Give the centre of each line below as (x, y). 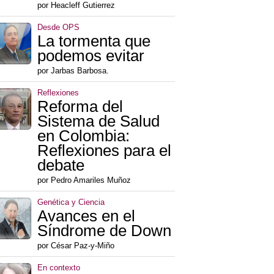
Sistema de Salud (98, 121)
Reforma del (80, 107)
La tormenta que (94, 41)
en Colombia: (83, 136)
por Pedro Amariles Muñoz (84, 180)
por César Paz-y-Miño (76, 246)
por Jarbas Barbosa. (73, 71)
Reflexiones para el (104, 151)
